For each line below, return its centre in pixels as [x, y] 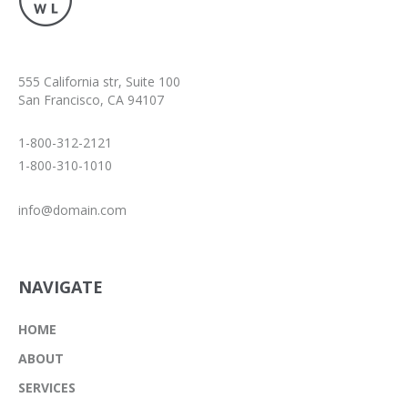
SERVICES [47, 388]
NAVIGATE [61, 287]
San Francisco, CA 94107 [91, 100]
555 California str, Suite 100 [99, 82]
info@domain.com [72, 210]
